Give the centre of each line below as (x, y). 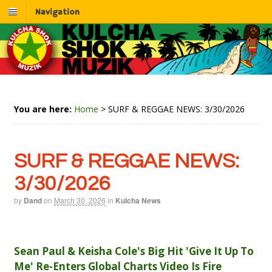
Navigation (57, 12)
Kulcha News (138, 201)
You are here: (42, 109)
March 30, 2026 (80, 200)
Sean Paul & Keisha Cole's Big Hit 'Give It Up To (134, 251)
